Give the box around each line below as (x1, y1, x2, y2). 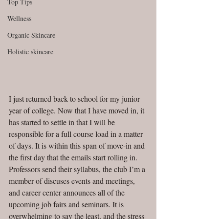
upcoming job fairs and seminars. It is (9, 198, 126, 209)
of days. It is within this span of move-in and (9, 140, 147, 151)
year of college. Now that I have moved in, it (9, 105, 146, 115)
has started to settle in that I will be (9, 116, 117, 127)
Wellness (7, 14, 31, 23)
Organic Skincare (7, 30, 55, 40)
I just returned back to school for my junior (9, 93, 142, 104)
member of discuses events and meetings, (9, 175, 137, 186)
